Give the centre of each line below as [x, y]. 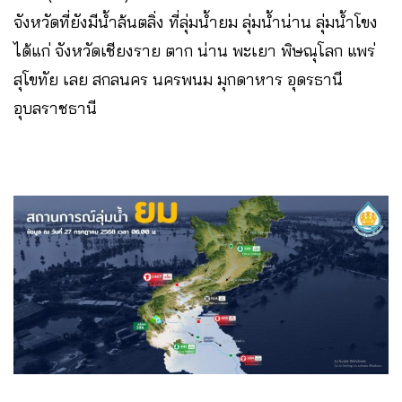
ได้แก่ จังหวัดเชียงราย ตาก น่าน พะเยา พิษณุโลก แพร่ [194, 50]
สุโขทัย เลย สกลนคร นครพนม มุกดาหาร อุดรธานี [178, 79]
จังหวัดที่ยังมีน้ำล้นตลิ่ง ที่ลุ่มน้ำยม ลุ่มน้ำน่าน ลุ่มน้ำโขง [196, 22]
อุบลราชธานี [55, 108]
